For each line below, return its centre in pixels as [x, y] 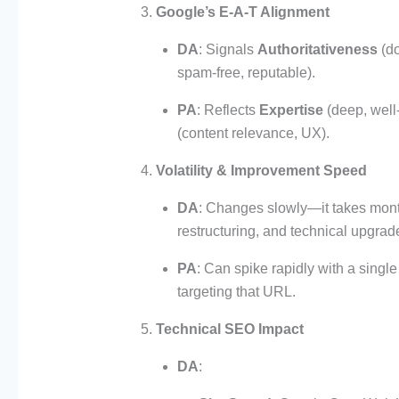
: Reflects [228, 110]
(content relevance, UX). [253, 134]
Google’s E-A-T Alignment [242, 12]
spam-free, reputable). [246, 73]
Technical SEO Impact [229, 330]
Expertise [291, 110]
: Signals [228, 50]
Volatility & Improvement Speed [261, 171]
